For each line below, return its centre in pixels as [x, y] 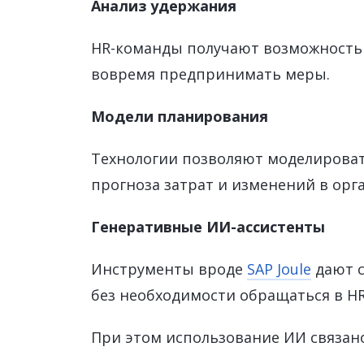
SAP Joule [279, 269]
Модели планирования [180, 116]
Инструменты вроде [169, 269]
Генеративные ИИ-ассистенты [208, 227]
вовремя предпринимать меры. [210, 74]
